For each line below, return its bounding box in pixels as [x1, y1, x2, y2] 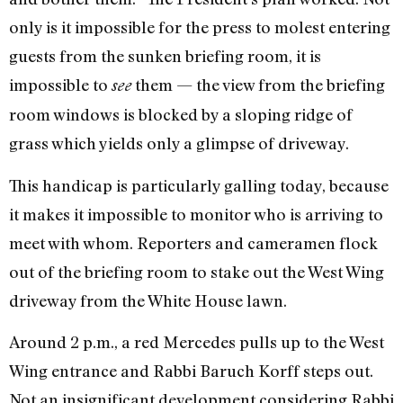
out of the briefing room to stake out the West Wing [9, 261, 384, 282]
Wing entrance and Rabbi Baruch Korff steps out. [9, 361, 373, 381]
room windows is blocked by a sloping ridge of [9, 104, 353, 125]
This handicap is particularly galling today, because [9, 175, 389, 195]
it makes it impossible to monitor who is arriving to [9, 203, 383, 224]
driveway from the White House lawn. [9, 290, 287, 310]
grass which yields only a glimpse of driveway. [9, 133, 349, 154]
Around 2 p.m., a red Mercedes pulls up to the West [9, 332, 384, 353]
